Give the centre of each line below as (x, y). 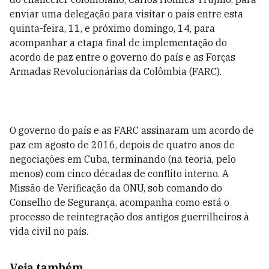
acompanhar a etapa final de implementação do (118, 43)
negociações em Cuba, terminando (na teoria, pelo (123, 159)
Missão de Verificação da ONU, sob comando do (116, 188)
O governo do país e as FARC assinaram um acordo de (132, 130)
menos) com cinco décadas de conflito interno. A (119, 174)
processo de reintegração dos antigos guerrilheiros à (129, 217)
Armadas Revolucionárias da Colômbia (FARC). (116, 71)
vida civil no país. (49, 231)
